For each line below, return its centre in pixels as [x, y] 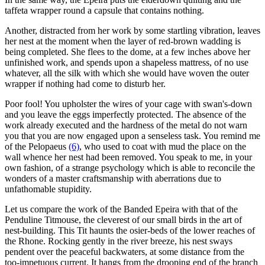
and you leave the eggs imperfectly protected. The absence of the [125, 114]
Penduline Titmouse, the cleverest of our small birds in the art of [123, 219]
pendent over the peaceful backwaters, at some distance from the [125, 251]
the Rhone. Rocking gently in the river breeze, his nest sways [119, 241]
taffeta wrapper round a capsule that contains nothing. [104, 10]
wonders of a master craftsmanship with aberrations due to [113, 178]
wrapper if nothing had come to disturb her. [85, 83]
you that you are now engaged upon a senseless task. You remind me [132, 135]
